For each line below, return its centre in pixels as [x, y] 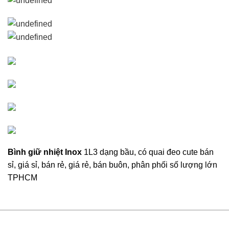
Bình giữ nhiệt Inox [45, 152]
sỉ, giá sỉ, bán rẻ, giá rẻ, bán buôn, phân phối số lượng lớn [112, 165]
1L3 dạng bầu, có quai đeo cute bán [148, 152]
